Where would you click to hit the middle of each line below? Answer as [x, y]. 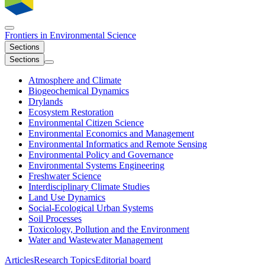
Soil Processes [55, 219]
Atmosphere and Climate [75, 80]
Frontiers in [26, 35]
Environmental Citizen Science [86, 123]
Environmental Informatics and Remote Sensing [118, 144]
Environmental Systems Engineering [96, 166]
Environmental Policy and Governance [101, 155]
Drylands [46, 102]
